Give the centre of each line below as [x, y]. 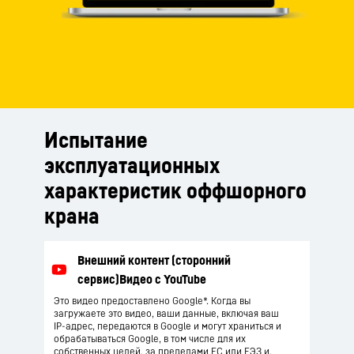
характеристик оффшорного [175, 190]
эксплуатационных [132, 165]
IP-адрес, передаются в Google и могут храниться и [168, 326]
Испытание [96, 139]
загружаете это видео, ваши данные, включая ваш [166, 313]
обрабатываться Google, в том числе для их [150, 339]
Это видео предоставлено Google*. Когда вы [152, 301]
